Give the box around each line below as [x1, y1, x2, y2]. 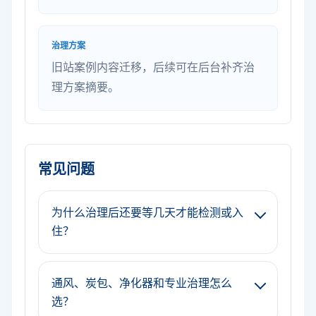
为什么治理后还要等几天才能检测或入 [51, 207, 243, 219]
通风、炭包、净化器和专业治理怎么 [51, 277, 232, 289]
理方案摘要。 [51, 81, 119, 93]
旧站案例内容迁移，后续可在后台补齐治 [51, 61, 255, 73]
